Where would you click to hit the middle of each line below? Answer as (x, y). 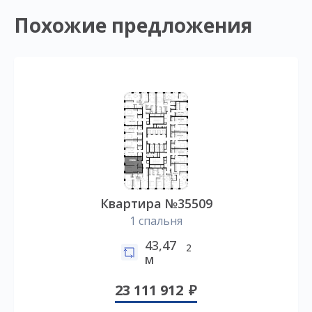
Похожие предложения (133, 25)
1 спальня (156, 221)
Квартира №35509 (156, 204)
